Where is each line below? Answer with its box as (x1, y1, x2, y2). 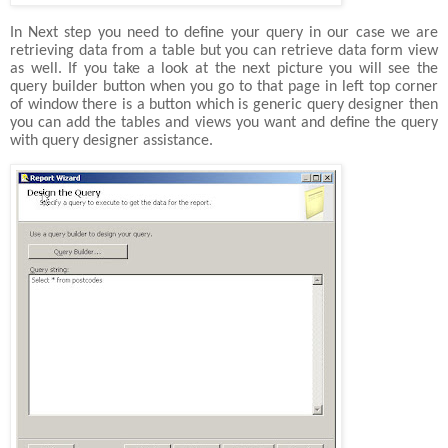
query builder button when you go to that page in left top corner (10, 79, 438, 96)
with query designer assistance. (10, 133, 213, 150)
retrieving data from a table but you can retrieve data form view (10, 43, 438, 60)
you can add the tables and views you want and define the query (10, 115, 438, 132)
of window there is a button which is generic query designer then (10, 97, 438, 114)
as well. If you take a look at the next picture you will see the (10, 61, 438, 78)
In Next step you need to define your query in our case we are (10, 25, 438, 42)
